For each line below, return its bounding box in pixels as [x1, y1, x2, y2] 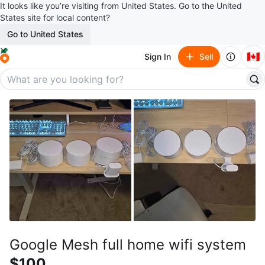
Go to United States [7, 29, 83, 39]
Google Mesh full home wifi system [9, 236, 246, 253]
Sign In [144, 51, 171, 62]
